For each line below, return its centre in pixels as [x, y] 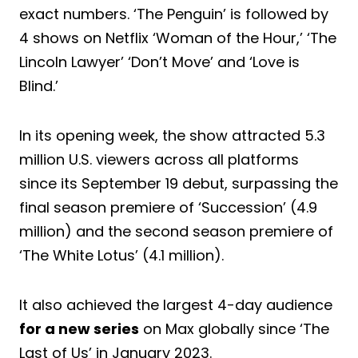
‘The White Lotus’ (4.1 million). [121, 255]
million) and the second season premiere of [176, 231]
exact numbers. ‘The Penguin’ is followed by [174, 14]
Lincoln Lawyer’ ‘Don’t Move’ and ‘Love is [159, 62]
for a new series [79, 328]
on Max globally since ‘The [234, 328]
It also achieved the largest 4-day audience [176, 304]
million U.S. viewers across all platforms [159, 159]
